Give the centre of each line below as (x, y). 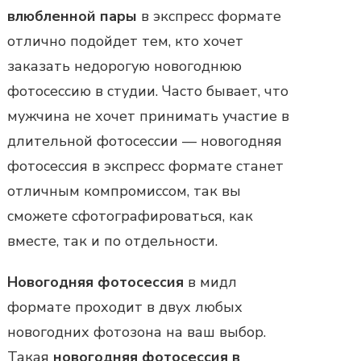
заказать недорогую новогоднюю (124, 66)
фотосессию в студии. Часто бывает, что (148, 91)
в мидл (210, 282)
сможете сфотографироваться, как (130, 216)
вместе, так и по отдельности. (112, 241)
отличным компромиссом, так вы (124, 191)
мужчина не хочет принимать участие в (148, 116)
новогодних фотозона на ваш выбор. (137, 332)
